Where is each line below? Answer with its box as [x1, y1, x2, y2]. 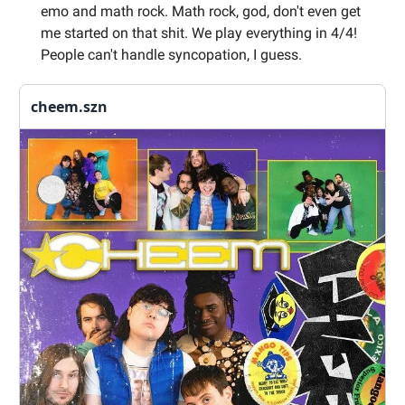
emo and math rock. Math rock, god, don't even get [41, 2, 361, 20]
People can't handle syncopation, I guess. [41, 45, 302, 63]
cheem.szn [31, 96, 108, 117]
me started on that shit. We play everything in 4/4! [41, 24, 357, 42]
